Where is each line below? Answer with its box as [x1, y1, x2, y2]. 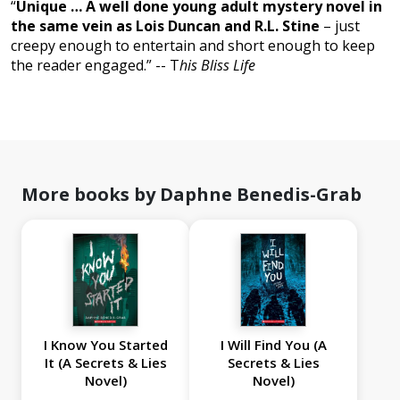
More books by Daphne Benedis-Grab [21, 182, 362, 207]
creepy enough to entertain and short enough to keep [11, 36, 375, 56]
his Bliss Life [179, 55, 255, 76]
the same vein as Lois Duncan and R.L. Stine [11, 16, 320, 37]
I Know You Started [43, 336, 168, 354]
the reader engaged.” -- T [11, 55, 179, 76]
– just [320, 16, 360, 37]
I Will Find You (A [220, 336, 327, 354]
